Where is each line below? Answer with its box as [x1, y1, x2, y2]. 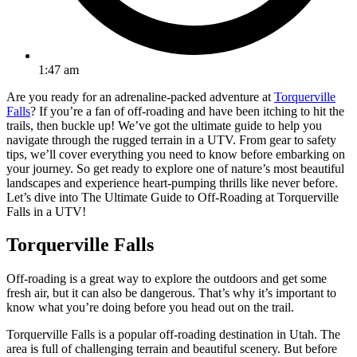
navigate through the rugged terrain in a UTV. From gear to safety [6, 132, 336, 147]
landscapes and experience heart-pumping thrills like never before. [6, 175, 338, 190]
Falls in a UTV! [6, 204, 86, 218]
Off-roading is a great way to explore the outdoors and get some [6, 272, 327, 286]
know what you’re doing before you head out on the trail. [6, 300, 294, 315]
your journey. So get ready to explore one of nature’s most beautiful [6, 161, 344, 175]
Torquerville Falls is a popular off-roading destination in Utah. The [6, 328, 340, 342]
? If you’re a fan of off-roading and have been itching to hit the [30, 104, 344, 118]
